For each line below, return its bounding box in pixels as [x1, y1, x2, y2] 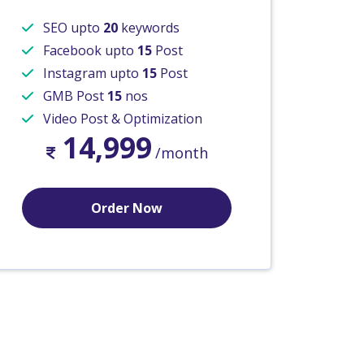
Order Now [91, 199, 162, 218]
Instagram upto [40, 64, 142, 83]
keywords [118, 19, 180, 37]
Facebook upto [40, 41, 137, 60]
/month [154, 143, 208, 163]
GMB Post [40, 87, 107, 106]
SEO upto [40, 19, 103, 37]
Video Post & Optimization [40, 110, 202, 128]
